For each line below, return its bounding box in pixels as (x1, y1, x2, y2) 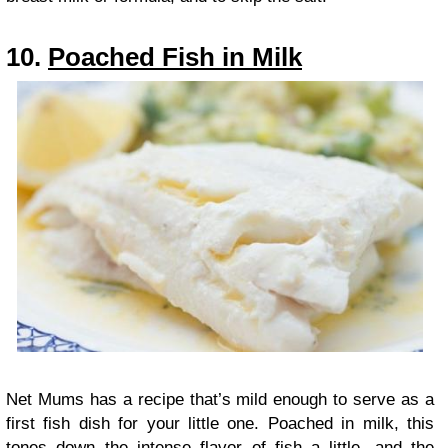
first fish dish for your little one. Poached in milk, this (6, 413, 434, 433)
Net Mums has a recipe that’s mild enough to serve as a (6, 389, 434, 409)
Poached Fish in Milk (48, 43, 302, 72)
